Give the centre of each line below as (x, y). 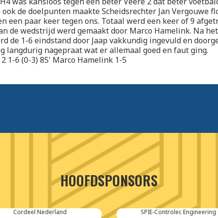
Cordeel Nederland (40, 212)
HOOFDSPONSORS (109, 181)
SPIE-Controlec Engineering (178, 212)
